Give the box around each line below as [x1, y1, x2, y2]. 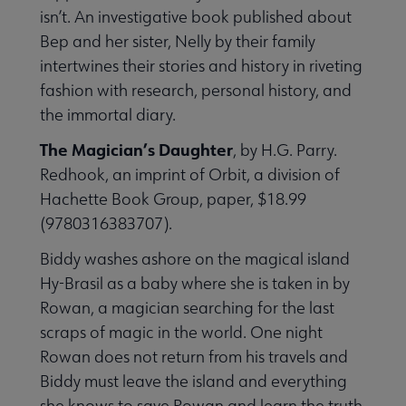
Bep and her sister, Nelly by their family [40, 30, 315, 52]
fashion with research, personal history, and [40, 79, 352, 101]
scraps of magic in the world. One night [40, 321, 323, 343]
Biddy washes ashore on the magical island [40, 247, 350, 269]
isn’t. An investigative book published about [40, 5, 352, 27]
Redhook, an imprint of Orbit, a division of [40, 163, 340, 185]
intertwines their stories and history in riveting [40, 54, 362, 76]
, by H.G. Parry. [233, 139, 337, 160]
